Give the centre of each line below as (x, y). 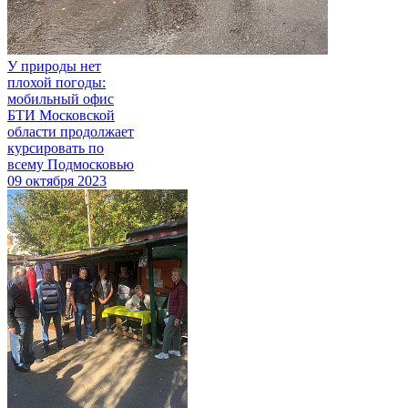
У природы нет (54, 66)
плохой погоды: (56, 82)
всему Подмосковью (71, 164)
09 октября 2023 (57, 180)
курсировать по (56, 148)
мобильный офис (61, 98)
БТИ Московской (61, 115)
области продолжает (71, 131)
